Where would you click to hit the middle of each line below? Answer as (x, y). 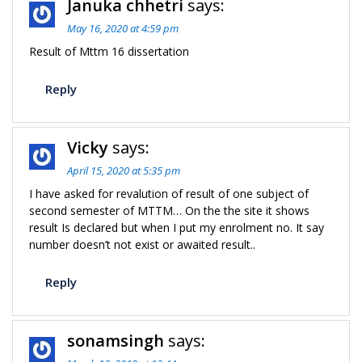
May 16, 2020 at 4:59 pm (123, 28)
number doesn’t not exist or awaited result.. (142, 244)
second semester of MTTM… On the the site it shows (169, 210)
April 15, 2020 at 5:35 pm (124, 170)
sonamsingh (116, 341)
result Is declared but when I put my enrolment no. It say (177, 227)
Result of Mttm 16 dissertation (109, 51)
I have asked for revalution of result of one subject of (169, 194)
